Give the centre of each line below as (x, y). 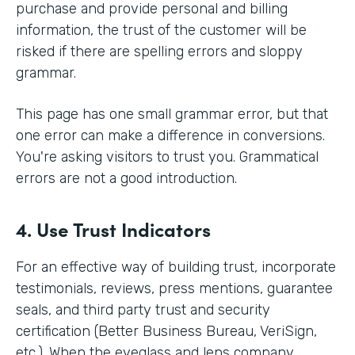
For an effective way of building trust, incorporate (176, 267)
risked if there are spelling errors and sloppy (159, 51)
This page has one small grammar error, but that (172, 114)
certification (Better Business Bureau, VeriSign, (166, 331)
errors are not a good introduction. (126, 178)
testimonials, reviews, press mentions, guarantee (174, 288)
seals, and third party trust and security (143, 309)
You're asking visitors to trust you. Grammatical (167, 157)
